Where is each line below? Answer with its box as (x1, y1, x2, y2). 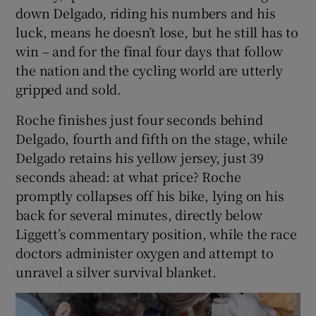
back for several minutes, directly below (16, 205, 262, 224)
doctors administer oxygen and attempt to (16, 243, 274, 262)
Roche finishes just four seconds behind (16, 110, 263, 129)
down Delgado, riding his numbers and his (16, 4, 276, 23)
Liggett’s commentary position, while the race (16, 224, 297, 243)
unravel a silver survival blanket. (16, 262, 217, 281)
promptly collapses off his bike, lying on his (16, 186, 284, 205)
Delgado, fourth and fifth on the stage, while (16, 129, 288, 148)
